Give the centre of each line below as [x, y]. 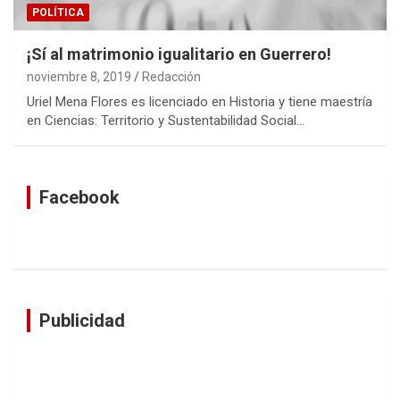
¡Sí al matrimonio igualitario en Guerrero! [179, 54]
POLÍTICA [58, 12]
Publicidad [82, 320]
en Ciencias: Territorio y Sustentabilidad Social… [166, 120]
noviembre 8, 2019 [79, 76]
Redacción [171, 76]
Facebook [79, 197]
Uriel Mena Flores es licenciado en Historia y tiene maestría [200, 101]
